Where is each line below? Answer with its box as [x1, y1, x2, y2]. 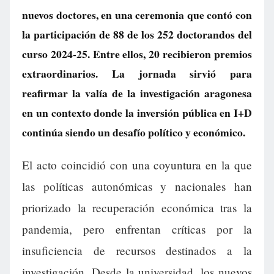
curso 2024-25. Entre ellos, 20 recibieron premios [22, 46, 252, 62]
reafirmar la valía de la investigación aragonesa [22, 85, 252, 101]
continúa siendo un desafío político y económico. [22, 124, 245, 140]
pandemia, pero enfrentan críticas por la [22, 221, 252, 237]
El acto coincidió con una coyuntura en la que [22, 157, 252, 173]
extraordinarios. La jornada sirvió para [22, 65, 252, 81]
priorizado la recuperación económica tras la [22, 200, 252, 216]
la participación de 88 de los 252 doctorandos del [22, 26, 252, 42]
